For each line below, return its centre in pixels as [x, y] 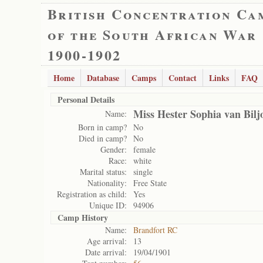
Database [103, 78]
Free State [150, 183]
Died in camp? [103, 138]
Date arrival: [106, 252]
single [143, 172]
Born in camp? [102, 127]
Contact [183, 78]
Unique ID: [108, 205]
